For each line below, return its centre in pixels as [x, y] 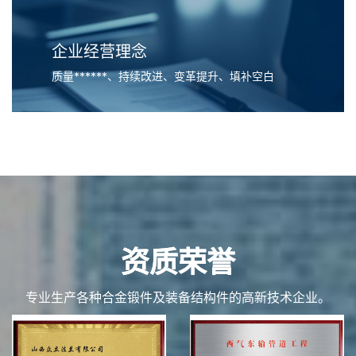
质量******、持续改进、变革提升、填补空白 [163, 76]
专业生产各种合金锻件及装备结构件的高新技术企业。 [178, 298]
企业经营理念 [99, 52]
